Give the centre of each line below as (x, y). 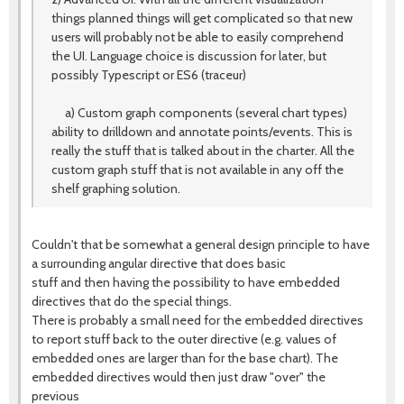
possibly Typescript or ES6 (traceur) (149, 75)
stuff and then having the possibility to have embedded (186, 282)
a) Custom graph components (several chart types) (199, 113)
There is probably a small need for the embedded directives (197, 320)
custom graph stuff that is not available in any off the (197, 170)
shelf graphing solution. (116, 188)
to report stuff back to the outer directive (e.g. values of (184, 339)
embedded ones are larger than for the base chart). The (185, 358)
